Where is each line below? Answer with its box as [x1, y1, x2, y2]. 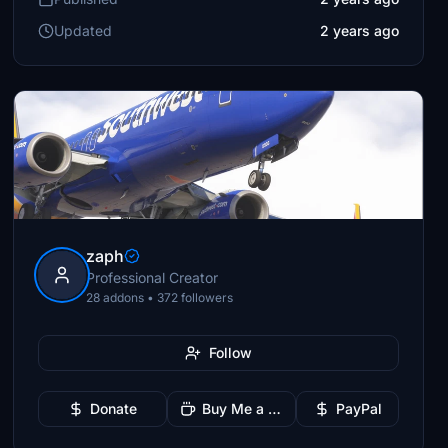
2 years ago [319, 22, 399, 39]
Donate [90, 400, 138, 417]
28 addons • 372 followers [86, 290, 234, 305]
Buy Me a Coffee [268, 400, 282, 417]
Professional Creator [86, 269, 219, 286]
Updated [54, 22, 113, 39]
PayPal [335, 400, 382, 417]
